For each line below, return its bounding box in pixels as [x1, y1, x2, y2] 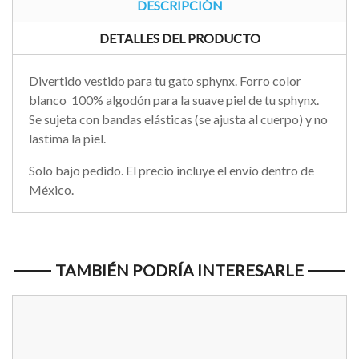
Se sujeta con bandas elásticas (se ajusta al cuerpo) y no [29, 111, 328, 127]
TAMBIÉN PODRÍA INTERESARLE [55, 260, 304, 280]
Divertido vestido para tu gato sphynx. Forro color [29, 73, 301, 89]
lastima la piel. [29, 131, 108, 147]
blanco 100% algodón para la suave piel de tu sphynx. [29, 92, 319, 108]
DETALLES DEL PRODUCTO [99, 30, 260, 46]
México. [29, 182, 76, 198]
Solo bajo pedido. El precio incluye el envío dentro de [29, 163, 314, 179]
